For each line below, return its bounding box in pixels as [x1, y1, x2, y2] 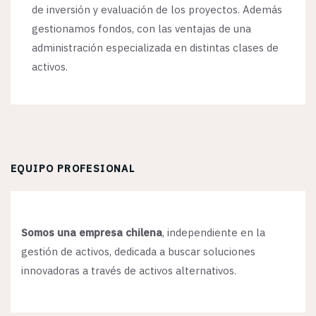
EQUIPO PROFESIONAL [11, 162, 135, 176]
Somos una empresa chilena [21, 226, 162, 240]
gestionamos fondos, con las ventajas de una [32, 22, 251, 36]
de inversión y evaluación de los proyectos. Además [32, 3, 282, 17]
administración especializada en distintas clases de [32, 41, 279, 55]
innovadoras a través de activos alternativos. [21, 264, 236, 278]
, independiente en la [162, 226, 265, 240]
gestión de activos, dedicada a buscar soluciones [21, 245, 255, 259]
